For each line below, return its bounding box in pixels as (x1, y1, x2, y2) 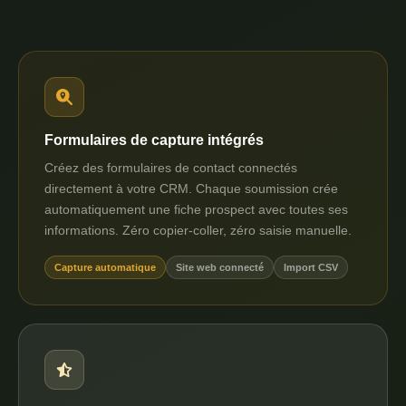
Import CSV (284, 262, 338, 273)
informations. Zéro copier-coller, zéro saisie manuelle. (44, 223, 352, 237)
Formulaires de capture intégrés (44, 132, 264, 148)
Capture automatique (54, 262, 156, 273)
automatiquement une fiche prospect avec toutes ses (44, 202, 348, 217)
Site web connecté (176, 262, 264, 273)
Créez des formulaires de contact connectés (44, 160, 297, 175)
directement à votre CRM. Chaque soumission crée (44, 181, 338, 196)
